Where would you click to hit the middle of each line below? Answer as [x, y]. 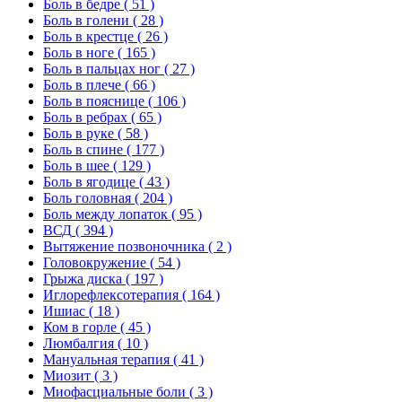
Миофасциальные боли [114, 391]
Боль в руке [79, 133]
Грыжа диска [83, 278]
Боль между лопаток [105, 214]
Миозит [67, 375]
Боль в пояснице [94, 100]
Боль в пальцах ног [102, 68]
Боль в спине [83, 149]
